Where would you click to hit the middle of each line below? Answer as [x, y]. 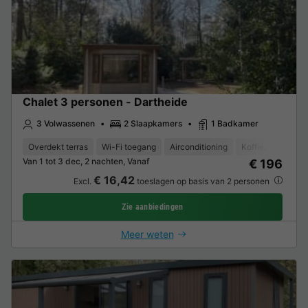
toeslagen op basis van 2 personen [203, 181]
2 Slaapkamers [153, 123]
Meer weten [147, 234]
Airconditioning [199, 146]
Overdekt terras [58, 146]
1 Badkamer [235, 123]
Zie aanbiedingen [153, 207]
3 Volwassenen [66, 123]
